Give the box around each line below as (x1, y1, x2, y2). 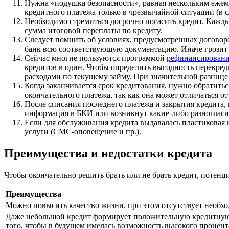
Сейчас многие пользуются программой (25, 54, 167, 63)
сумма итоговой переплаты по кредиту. (25, 26, 162, 35)
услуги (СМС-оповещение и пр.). (25, 127, 141, 136)
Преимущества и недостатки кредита (4, 147, 212, 161)
